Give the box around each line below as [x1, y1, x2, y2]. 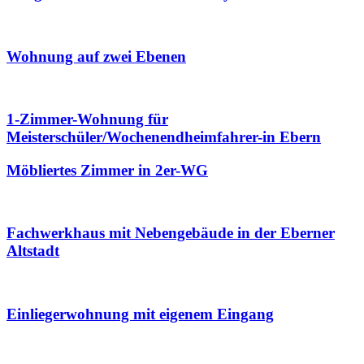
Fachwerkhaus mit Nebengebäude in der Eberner [6, 224, 335, 242]
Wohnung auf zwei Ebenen [6, 47, 186, 65]
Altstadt [6, 242, 59, 260]
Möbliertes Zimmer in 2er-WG [6, 162, 208, 179]
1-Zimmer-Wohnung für [6, 110, 168, 128]
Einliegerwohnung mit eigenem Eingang [6, 305, 274, 323]
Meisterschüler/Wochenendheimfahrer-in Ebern [6, 128, 321, 146]
